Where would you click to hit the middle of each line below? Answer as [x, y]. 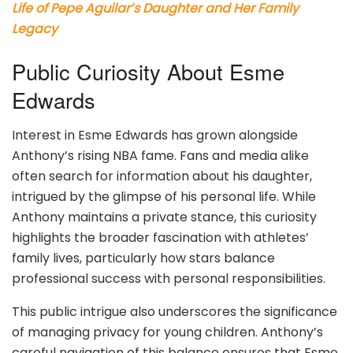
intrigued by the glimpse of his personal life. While [164, 196]
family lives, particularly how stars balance [143, 258]
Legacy [35, 29]
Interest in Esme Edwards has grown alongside [155, 135]
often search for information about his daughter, [162, 176]
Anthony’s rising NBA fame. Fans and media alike [160, 155]
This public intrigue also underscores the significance [175, 311]
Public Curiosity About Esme [148, 72]
